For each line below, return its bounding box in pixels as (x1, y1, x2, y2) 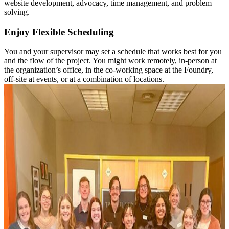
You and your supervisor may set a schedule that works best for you (4, 47, 222, 56)
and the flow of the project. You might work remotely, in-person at (4, 56, 217, 65)
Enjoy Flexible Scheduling (4, 26, 114, 37)
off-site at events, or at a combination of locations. (4, 75, 164, 84)
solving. (4, 8, 30, 16)
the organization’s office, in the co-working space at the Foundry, (4, 65, 213, 75)
